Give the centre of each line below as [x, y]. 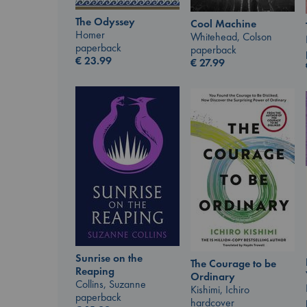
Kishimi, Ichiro [220, 289]
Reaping [95, 271]
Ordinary [213, 276]
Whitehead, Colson [231, 37]
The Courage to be [233, 263]
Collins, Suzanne [111, 284]
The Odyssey [105, 22]
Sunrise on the [109, 258]
